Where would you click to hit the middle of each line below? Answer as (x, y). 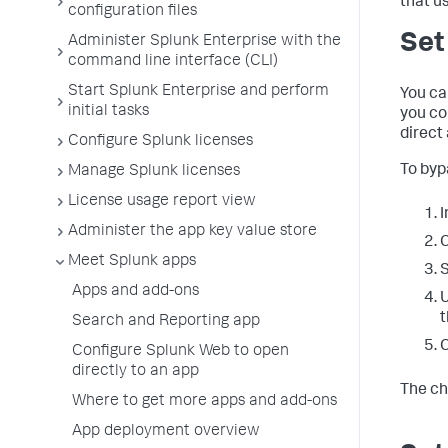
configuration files (132, 12)
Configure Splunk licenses (160, 142)
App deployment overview (166, 432)
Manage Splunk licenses (154, 172)
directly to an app (135, 372)
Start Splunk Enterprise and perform (198, 92)
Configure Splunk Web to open (180, 352)
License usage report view (162, 202)
